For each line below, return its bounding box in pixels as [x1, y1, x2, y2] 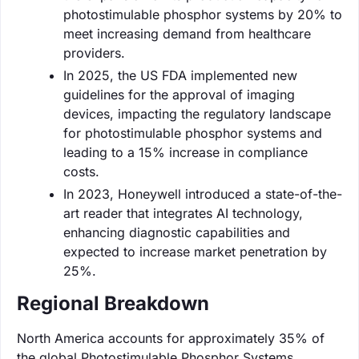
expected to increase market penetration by [63, 243, 327, 260]
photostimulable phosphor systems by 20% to [63, 6, 342, 22]
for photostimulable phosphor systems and [63, 124, 322, 141]
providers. [63, 44, 125, 61]
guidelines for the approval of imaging [63, 86, 295, 103]
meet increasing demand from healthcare [63, 25, 311, 42]
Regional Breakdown [17, 291, 209, 315]
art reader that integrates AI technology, [63, 204, 303, 221]
